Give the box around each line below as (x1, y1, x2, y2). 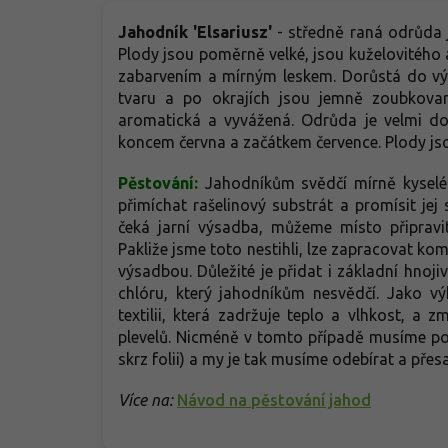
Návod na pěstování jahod (177, 390, 371, 409)
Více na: (118, 390, 173, 409)
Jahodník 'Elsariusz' (118, 22, 273, 41)
